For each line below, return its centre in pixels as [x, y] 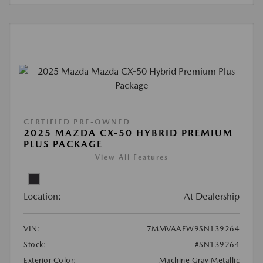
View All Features [131, 157]
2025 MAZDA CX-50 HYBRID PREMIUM [128, 133]
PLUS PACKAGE [63, 144]
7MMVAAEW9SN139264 [193, 228]
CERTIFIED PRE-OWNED [77, 122]
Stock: [35, 244]
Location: [43, 196]
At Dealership [212, 196]
